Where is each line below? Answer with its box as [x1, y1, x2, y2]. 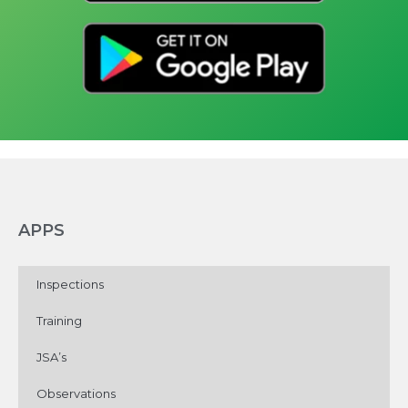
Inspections [36, 276, 104, 291]
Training [36, 312, 82, 328]
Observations [36, 385, 116, 401]
